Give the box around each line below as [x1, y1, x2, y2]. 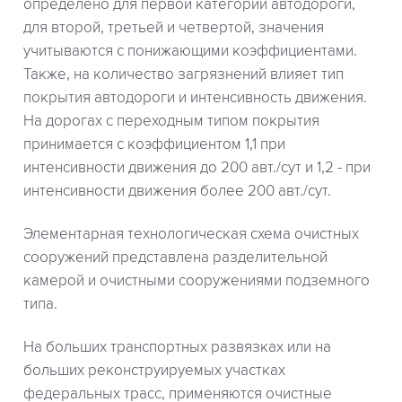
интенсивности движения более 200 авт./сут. [23, 181, 331, 200]
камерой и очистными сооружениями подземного [23, 271, 370, 290]
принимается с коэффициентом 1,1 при [23, 135, 285, 153]
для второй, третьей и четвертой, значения [23, 18, 324, 37]
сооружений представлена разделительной [23, 248, 328, 267]
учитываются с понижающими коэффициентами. [23, 41, 357, 60]
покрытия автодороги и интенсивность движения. [23, 88, 367, 107]
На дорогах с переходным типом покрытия [23, 111, 319, 130]
